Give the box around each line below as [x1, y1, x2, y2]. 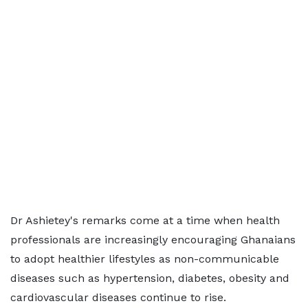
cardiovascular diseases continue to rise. [10, 291, 226, 304]
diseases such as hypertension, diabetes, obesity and [10, 272, 289, 285]
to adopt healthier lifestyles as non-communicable [10, 252, 279, 265]
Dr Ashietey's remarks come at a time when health [10, 214, 280, 227]
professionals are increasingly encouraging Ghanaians [10, 233, 296, 246]
